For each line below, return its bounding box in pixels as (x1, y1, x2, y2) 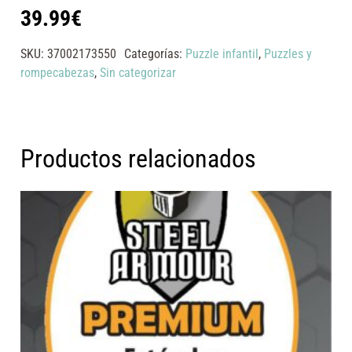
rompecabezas (20, 64, 95, 80)
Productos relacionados (20, 145, 257, 174)
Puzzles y (263, 46, 312, 61)
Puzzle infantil (185, 46, 258, 61)
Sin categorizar (100, 64, 177, 80)
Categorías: (123, 46, 185, 61)
